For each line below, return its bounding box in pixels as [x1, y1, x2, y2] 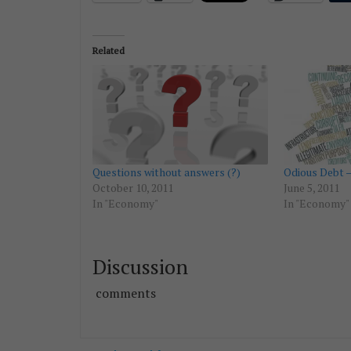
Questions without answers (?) [92, 165, 241, 180]
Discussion [92, 253, 188, 280]
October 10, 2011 [92, 180, 173, 196]
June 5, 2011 [283, 180, 339, 196]
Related [92, 44, 125, 56]
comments [92, 284, 156, 302]
